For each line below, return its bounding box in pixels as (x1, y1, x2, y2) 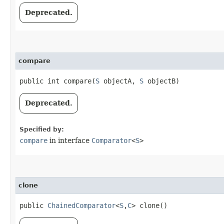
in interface (47, 136, 91, 144)
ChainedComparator (47, 201, 115, 209)
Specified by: (19, 125, 64, 133)
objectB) (143, 76, 179, 85)
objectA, (99, 76, 139, 85)
